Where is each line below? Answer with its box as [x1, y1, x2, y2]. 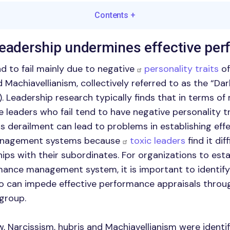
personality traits [144, 63, 219, 75]
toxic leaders [130, 135, 185, 147]
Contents [94, 10, 130, 20]
